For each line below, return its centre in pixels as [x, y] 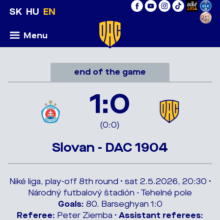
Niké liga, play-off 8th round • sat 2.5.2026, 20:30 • [110, 181]
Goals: [71, 204]
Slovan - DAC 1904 [110, 148]
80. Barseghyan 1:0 [123, 204]
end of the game [110, 72]
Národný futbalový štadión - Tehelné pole [110, 193]
